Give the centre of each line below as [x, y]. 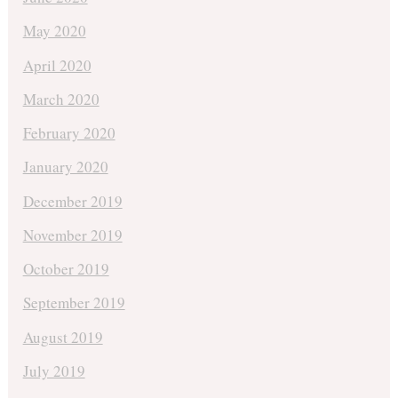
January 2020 [65, 167]
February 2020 [69, 133]
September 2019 [74, 303]
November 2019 [72, 235]
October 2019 [66, 269]
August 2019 [63, 337]
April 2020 [57, 65]
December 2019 [72, 201]
